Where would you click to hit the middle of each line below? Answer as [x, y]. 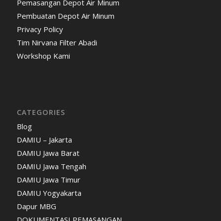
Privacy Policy [40, 29]
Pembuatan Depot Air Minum [65, 16]
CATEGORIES [41, 112]
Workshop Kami [43, 56]
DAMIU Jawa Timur [48, 179]
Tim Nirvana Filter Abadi [57, 43]
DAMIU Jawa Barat [48, 153]
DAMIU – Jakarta [44, 139]
